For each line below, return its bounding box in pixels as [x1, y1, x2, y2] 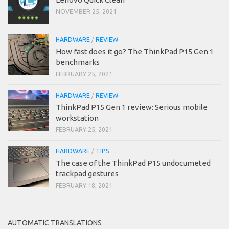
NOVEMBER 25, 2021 [56, 8, 117, 15]
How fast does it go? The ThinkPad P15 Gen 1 [56, 47, 214, 56]
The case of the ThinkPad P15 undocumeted [56, 158, 211, 168]
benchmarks [56, 58, 100, 67]
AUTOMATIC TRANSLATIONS [8, 219, 102, 227]
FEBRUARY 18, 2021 [56, 182, 112, 189]
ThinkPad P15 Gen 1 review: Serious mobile [56, 103, 208, 112]
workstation [56, 113, 99, 123]
